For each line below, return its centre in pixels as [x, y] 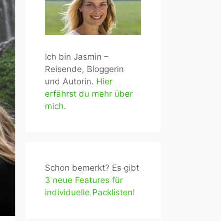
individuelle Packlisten [89, 192]
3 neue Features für [84, 180]
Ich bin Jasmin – [77, 57]
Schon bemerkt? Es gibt [92, 168]
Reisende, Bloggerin [84, 69]
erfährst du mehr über [89, 94]
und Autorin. [71, 81]
